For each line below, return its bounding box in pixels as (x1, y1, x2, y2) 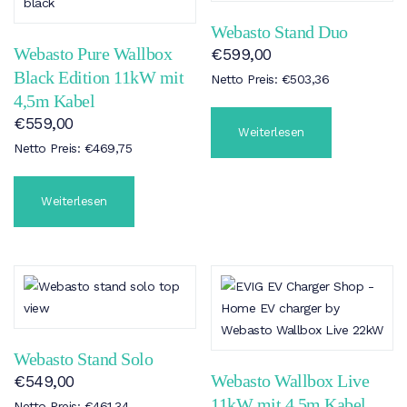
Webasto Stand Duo (211, 22, 348, 43)
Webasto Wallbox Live (211, 370, 370, 391)
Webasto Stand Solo (14, 348, 153, 369)
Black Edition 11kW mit (14, 67, 184, 88)
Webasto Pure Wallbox (14, 44, 172, 65)
